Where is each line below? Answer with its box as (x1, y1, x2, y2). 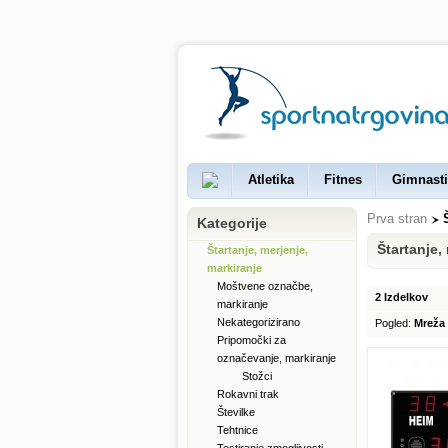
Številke (217, 406, 255, 418)
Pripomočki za (217, 334, 286, 346)
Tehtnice (217, 424, 258, 436)
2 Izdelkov (375, 291, 428, 303)
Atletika (248, 172, 294, 187)
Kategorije (197, 215, 267, 231)
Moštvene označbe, (217, 280, 313, 292)
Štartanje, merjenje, (207, 244, 308, 256)
